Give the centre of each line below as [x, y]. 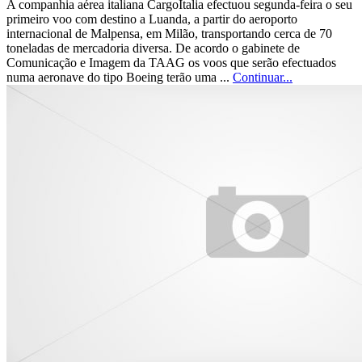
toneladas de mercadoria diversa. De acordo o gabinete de [153, 48]
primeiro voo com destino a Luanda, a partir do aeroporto [152, 19]
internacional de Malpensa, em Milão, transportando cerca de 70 [169, 34]
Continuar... [263, 78]
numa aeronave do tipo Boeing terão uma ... [120, 78]
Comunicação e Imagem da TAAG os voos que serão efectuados [171, 63]
